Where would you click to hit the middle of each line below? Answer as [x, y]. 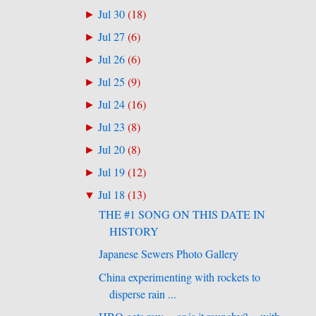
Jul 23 [112, 127]
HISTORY [134, 232]
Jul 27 [112, 37]
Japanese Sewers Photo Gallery [169, 254]
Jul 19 [112, 172]
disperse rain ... [143, 294]
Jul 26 [112, 60]
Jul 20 [112, 150]
